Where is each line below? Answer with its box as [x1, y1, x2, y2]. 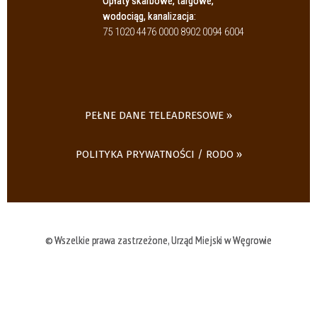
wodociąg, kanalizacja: [103, 10, 196, 23]
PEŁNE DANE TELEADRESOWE [85, 109, 224, 122]
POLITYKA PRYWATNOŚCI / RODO [75, 148, 234, 161]
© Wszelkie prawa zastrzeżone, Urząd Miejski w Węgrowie [45, 233, 272, 248]
